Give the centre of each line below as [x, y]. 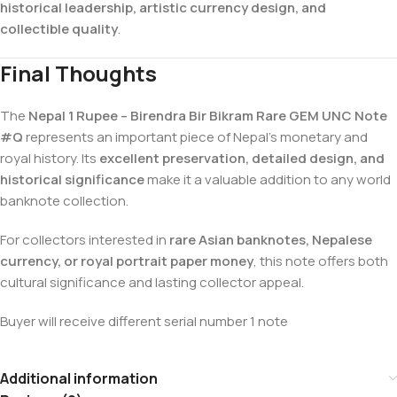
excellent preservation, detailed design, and [242, 158]
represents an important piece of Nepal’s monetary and [195, 136]
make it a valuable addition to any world [268, 179]
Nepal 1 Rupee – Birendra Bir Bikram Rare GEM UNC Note [208, 115]
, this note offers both [321, 261]
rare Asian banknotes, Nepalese [271, 239]
